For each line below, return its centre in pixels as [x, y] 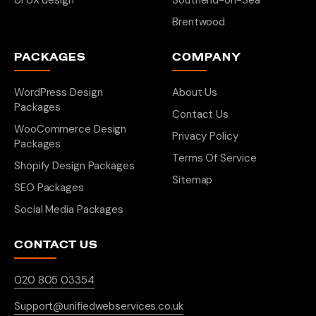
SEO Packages [49, 188]
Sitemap [193, 180]
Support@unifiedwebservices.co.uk [99, 306]
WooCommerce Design [71, 129]
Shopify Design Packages [74, 166]
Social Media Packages [69, 209]
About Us [195, 92]
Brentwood [199, 22]
